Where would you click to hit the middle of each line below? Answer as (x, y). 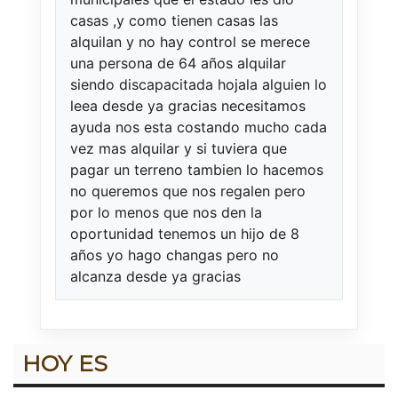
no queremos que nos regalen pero (188, 191)
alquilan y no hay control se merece (190, 42)
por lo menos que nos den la (166, 213)
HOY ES (65, 364)
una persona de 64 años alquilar (178, 64)
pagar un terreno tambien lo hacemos (197, 170)
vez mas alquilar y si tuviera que (179, 149)
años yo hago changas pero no (175, 255)
